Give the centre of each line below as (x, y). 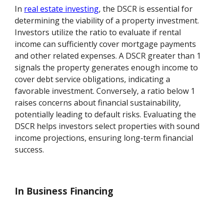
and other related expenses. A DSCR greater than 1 (108, 56)
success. (30, 150)
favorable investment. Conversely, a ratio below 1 (105, 91)
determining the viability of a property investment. (107, 21)
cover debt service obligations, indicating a (93, 79)
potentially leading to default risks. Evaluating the (106, 115)
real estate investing (62, 9)
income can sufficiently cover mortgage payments (106, 44)
